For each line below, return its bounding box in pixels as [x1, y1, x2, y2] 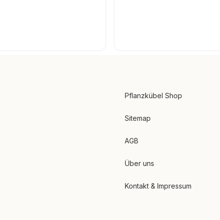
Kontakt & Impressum [125, 182, 192, 191]
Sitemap [125, 114, 151, 123]
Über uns [125, 159, 154, 168]
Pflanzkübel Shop [125, 91, 182, 100]
